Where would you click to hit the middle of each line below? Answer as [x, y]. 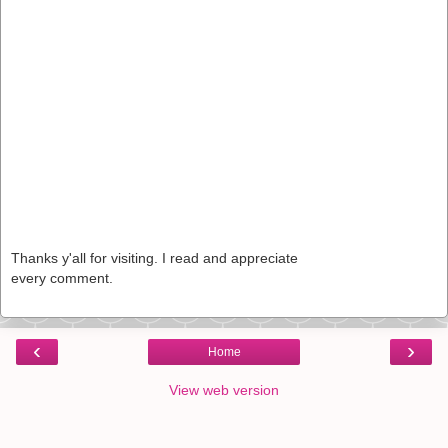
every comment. [62, 277]
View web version [224, 389]
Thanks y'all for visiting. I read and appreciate [154, 257]
